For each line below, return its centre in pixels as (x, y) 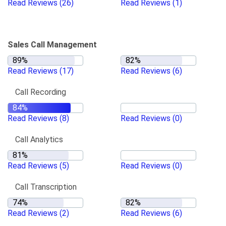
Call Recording (41, 92)
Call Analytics (39, 139)
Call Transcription (46, 187)
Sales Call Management (52, 45)
